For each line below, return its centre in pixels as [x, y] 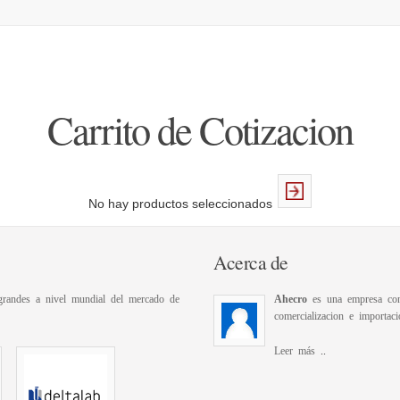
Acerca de [251, 262]
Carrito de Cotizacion [200, 129]
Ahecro [291, 298]
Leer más [297, 350]
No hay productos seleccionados [180, 204]
